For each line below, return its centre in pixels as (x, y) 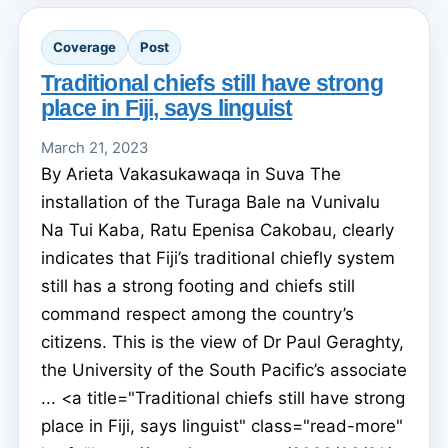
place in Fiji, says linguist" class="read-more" (222, 425)
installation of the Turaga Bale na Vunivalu (210, 201)
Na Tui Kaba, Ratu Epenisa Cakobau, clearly (217, 229)
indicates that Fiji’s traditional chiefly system (218, 257)
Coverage (84, 47)
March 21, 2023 (94, 147)
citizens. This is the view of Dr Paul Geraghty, (222, 341)
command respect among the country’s (197, 313)
